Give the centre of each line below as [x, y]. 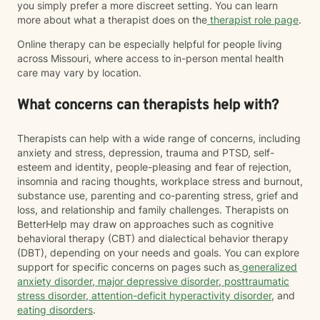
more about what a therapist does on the [112, 20]
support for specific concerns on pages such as [128, 267]
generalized [268, 267]
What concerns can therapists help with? [148, 106]
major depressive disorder [157, 281]
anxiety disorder [55, 281]
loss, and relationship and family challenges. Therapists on [153, 210]
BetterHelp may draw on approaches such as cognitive [145, 224]
